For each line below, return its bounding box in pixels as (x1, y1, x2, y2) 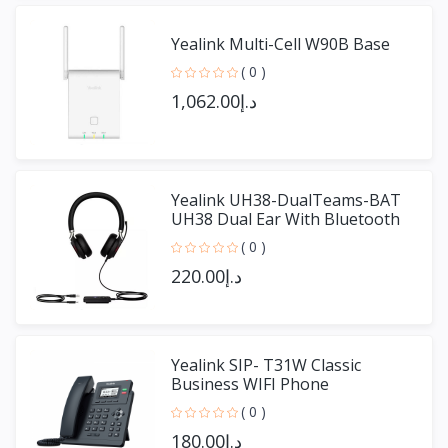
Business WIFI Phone (171, 372, 329, 395)
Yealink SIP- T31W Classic (171, 353, 361, 376)
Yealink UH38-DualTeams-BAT (171, 188, 401, 211)
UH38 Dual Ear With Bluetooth (171, 207, 400, 230)
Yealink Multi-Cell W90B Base (171, 33, 390, 56)
